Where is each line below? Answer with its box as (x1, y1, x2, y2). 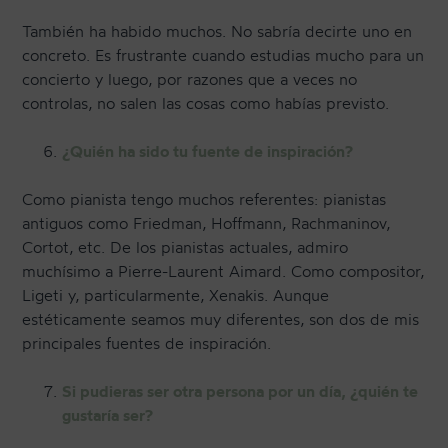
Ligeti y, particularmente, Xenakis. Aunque (22, 285, 330, 306)
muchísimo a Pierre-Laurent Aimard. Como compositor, (22, 261, 425, 282)
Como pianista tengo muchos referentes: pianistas (22, 189, 387, 210)
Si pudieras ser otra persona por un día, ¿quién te (62, 381, 419, 402)
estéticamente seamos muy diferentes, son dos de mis (22, 309, 420, 330)
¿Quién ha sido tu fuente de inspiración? (62, 141, 354, 162)
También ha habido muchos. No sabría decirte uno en (22, 21, 413, 42)
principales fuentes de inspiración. (22, 333, 272, 354)
